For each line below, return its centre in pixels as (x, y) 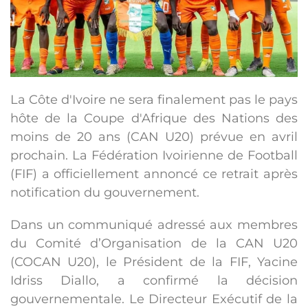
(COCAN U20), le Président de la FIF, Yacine (154, 262)
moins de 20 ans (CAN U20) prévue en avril (154, 137)
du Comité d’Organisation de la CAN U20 (154, 244)
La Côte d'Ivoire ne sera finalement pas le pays (154, 100)
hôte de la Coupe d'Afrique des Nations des (154, 119)
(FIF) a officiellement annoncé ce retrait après (154, 174)
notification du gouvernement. (105, 193)
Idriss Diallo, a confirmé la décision (154, 281)
